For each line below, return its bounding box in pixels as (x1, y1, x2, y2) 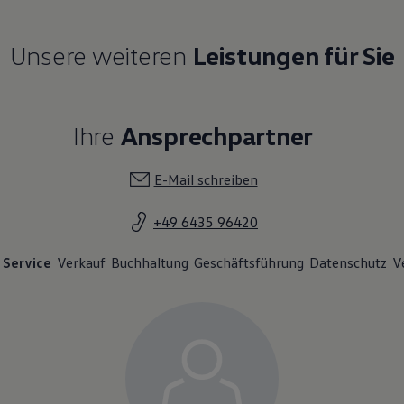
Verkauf (57, 252, 106, 271)
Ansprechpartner (120, 119, 314, 151)
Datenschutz (309, 252, 387, 271)
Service (3, 252, 51, 271)
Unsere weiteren (9, 39, 193, 70)
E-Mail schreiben (153, 170, 258, 188)
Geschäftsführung (194, 252, 304, 271)
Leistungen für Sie (192, 39, 395, 70)
